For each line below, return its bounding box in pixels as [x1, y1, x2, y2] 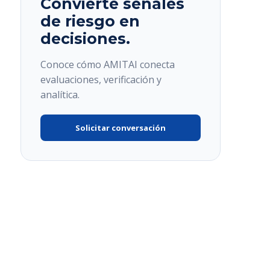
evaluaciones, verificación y [40, 73, 162, 86]
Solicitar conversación [75, 122, 166, 133]
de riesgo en [40, 12, 140, 30]
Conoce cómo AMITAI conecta [40, 58, 175, 71]
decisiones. [40, 30, 130, 48]
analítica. [40, 88, 80, 101]
